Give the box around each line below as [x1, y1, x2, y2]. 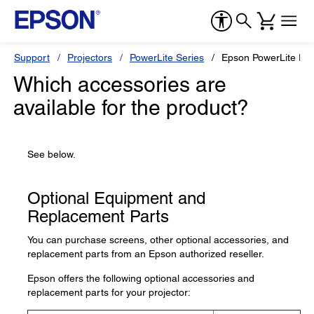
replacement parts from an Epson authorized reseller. [27, 248, 264, 259]
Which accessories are [13, 72, 226, 97]
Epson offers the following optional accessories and [27, 273, 254, 284]
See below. [27, 149, 76, 160]
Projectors [67, 52, 112, 63]
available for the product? [13, 95, 249, 120]
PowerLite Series [130, 52, 204, 63]
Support [14, 52, 50, 63]
